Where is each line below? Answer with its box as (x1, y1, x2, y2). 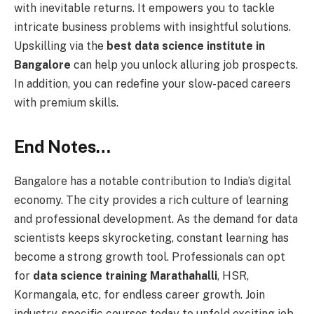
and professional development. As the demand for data (14, 212, 298, 226)
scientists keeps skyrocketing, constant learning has (14, 231, 289, 245)
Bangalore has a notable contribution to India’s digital (14, 175, 291, 189)
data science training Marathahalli (33, 269, 217, 283)
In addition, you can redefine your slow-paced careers (14, 77, 291, 91)
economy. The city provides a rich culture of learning (14, 193, 289, 207)
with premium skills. (14, 96, 121, 110)
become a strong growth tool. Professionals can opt (14, 250, 285, 264)
